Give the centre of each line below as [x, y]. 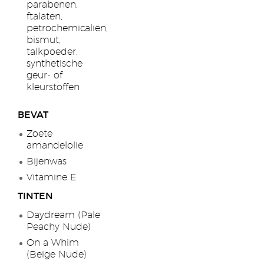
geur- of [44, 75]
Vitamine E [51, 177]
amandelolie [55, 146]
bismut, [44, 40]
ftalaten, [44, 16]
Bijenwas [47, 161]
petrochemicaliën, [67, 28]
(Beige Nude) [57, 255]
